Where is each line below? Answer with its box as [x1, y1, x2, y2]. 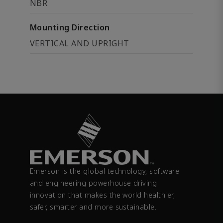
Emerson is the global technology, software [30, 166, 180, 176]
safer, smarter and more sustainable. [30, 202, 157, 212]
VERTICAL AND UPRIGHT [30, 38, 129, 49]
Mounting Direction [30, 22, 110, 33]
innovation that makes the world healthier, [30, 190, 175, 200]
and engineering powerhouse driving [30, 178, 157, 188]
